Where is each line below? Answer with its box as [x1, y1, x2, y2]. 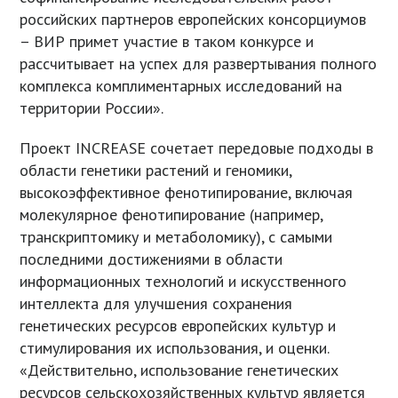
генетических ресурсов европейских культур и [20, 315, 337, 337]
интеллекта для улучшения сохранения [20, 293, 293, 314]
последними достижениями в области [20, 249, 283, 270]
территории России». [20, 98, 164, 119]
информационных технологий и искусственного [20, 271, 347, 292]
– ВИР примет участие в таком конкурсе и [20, 31, 314, 52]
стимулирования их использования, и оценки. [20, 338, 330, 359]
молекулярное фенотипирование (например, [20, 204, 323, 226]
